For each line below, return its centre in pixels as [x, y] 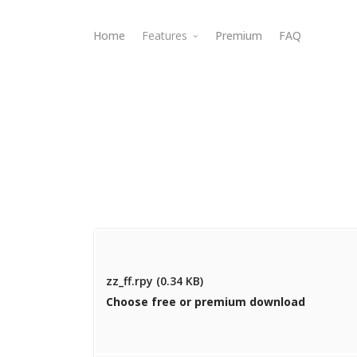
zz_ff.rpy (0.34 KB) [155, 280]
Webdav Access [203, 86]
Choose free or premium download [206, 301]
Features [167, 35]
